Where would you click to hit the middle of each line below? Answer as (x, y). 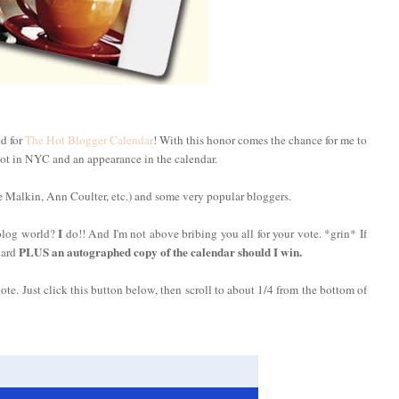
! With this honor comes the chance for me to (260, 139)
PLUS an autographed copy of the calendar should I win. (160, 252)
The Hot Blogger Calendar (89, 139)
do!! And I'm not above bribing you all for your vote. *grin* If (215, 233)
